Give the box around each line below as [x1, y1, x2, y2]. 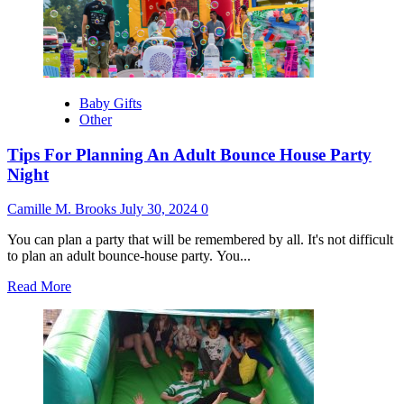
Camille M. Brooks [7, 201, 120, 217]
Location [70, 32, 121, 48]
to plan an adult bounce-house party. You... [7, 248, 251, 264]
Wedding [70, 15, 122, 32]
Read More [7, 279, 71, 295]
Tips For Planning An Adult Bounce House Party [7, 144, 372, 164]
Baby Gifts [79, 95, 142, 111]
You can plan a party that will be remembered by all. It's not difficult [7, 232, 393, 248]
